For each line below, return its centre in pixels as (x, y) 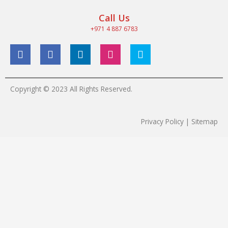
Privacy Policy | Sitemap (179, 122)
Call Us (114, 18)
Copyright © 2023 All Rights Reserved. (71, 89)
